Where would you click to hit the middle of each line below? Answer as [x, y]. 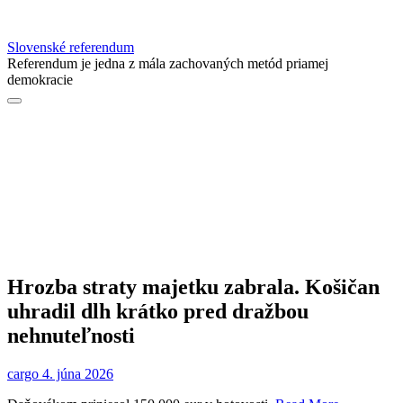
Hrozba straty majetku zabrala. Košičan [193, 287]
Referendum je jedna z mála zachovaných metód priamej [168, 64]
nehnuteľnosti [71, 336]
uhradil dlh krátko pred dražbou [158, 312]
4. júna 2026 [76, 374]
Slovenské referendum [71, 48]
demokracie [40, 80]
